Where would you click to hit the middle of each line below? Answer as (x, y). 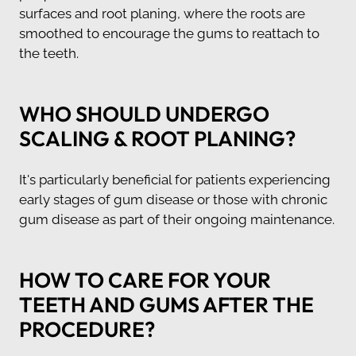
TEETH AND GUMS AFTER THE (166, 304)
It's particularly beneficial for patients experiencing (175, 179)
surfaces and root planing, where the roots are (162, 13)
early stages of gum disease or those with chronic (173, 199)
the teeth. (49, 53)
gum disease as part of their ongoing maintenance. (177, 219)
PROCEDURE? (87, 329)
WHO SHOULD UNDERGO (144, 114)
